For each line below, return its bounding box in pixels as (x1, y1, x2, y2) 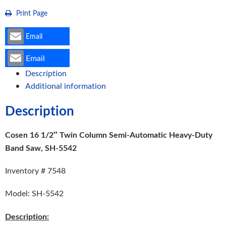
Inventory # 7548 (5, 165, 66, 177)
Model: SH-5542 (5, 188, 64, 199)
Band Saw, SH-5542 (5, 142, 77, 154)
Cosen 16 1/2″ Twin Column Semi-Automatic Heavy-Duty (5, 129, 212, 141)
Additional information (25, 80, 106, 92)
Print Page (14, 8, 47, 18)
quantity (5, 17, 34, 28)
